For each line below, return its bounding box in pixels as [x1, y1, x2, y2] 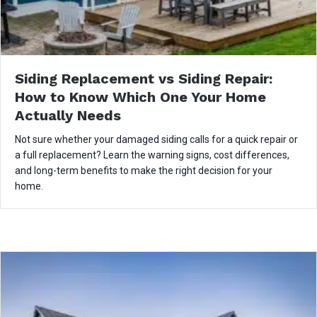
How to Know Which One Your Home [15, 88, 266, 105]
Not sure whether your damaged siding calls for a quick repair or [15, 133, 298, 145]
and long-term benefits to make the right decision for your [15, 164, 272, 176]
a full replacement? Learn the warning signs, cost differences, [15, 149, 289, 161]
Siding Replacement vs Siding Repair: [15, 69, 272, 87]
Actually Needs [15, 106, 121, 124]
